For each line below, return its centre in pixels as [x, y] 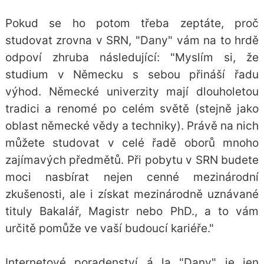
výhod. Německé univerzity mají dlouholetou [132, 92]
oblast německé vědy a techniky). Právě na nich [132, 126]
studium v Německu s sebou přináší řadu [132, 75]
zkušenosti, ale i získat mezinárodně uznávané [132, 194]
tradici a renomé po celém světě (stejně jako [132, 109]
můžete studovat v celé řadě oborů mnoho [132, 143]
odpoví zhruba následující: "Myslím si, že [132, 58]
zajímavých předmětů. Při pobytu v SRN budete [132, 160]
